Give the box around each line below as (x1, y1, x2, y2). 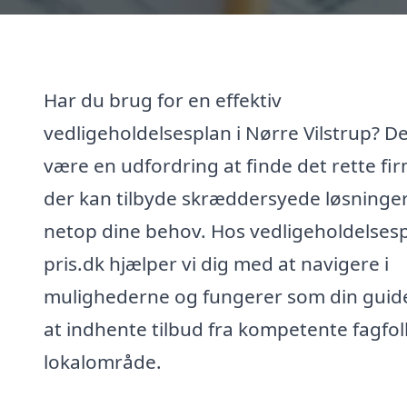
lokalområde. (44, 348, 162, 374)
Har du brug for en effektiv (44, 86, 282, 113)
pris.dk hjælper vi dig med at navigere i (44, 250, 389, 276)
